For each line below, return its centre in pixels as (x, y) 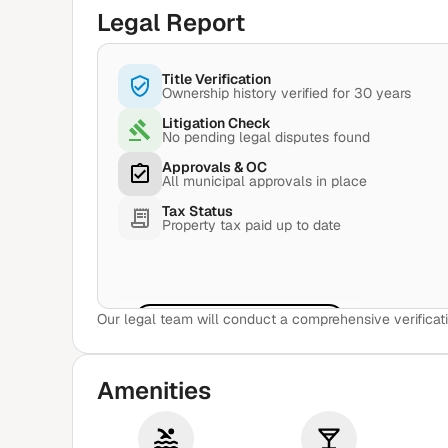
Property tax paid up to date (251, 225)
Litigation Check (216, 123)
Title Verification (216, 79)
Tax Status (197, 211)
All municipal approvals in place (264, 181)
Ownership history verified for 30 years (286, 93)
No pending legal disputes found (266, 137)
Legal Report (171, 22)
